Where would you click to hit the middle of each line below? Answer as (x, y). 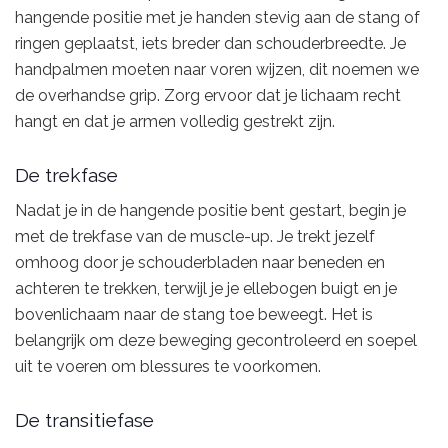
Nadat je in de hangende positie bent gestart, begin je (210, 211)
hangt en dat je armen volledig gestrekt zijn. (175, 122)
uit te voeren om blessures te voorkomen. (168, 367)
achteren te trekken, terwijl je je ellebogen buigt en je (206, 289)
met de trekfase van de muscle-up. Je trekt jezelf (195, 237)
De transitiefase (84, 419)
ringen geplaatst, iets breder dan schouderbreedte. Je (210, 44)
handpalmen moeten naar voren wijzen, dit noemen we (217, 70)
